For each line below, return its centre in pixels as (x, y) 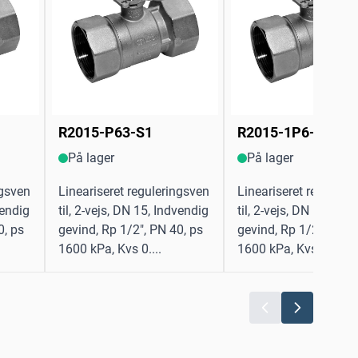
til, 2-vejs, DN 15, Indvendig (133, 211)
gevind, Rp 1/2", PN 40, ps (131, 230)
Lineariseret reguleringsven (134, 192)
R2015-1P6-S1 (284, 133)
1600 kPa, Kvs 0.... (110, 249)
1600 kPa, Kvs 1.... (289, 249)
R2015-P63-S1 (105, 133)
